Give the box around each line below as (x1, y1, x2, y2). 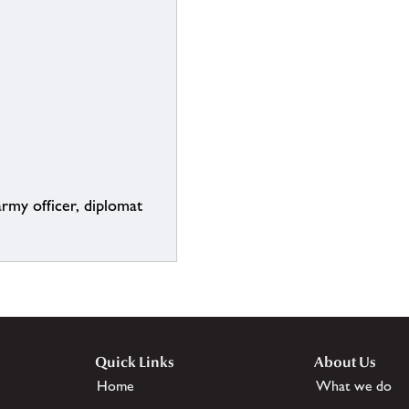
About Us (314, 353, 376, 372)
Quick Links (95, 353, 174, 372)
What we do (316, 377, 392, 395)
